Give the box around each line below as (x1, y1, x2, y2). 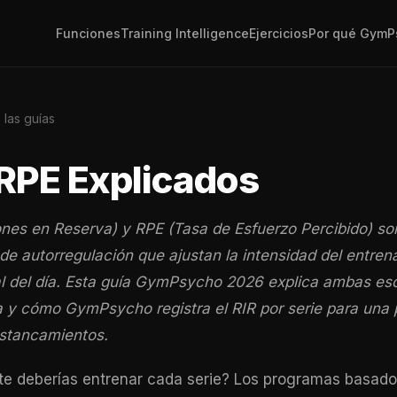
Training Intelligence (121, 26, 249, 41)
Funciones (56, 26, 121, 41)
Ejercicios (249, 26, 308, 41)
